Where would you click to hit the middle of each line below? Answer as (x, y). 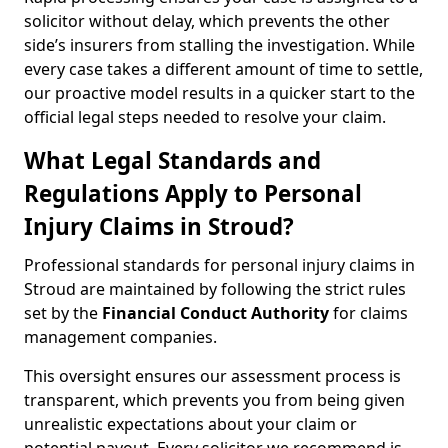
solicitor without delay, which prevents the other (207, 21)
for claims (368, 313)
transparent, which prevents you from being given (214, 400)
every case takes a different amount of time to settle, (223, 69)
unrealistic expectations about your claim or (190, 424)
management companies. (120, 337)
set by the (63, 313)
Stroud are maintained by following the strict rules (215, 289)
